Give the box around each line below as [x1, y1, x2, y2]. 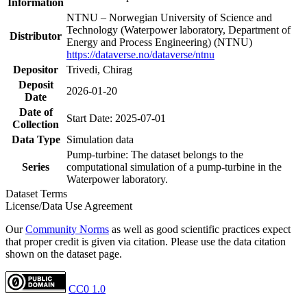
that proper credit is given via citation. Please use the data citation [5, 235, 286, 247]
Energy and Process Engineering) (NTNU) [66, 36, 252, 48]
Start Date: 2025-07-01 [66, 112, 166, 124]
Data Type [11, 133, 60, 145]
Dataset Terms [5, 187, 73, 199]
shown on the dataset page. [5, 247, 122, 260]
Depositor [13, 63, 58, 75]
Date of [19, 106, 53, 118]
